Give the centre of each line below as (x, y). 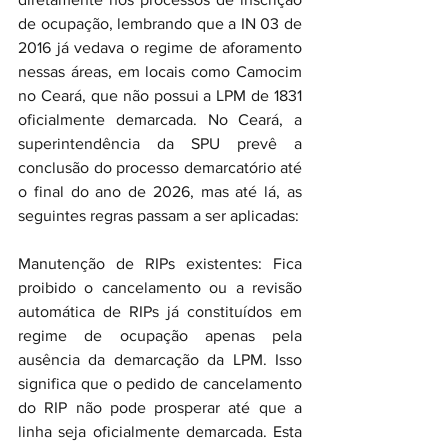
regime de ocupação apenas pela (160, 335)
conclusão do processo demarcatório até (160, 167)
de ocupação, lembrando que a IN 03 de (160, 23)
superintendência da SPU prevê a (160, 143)
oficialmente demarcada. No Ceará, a (160, 119)
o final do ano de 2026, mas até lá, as (160, 191)
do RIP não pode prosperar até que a (160, 407)
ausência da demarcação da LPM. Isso (160, 359)
